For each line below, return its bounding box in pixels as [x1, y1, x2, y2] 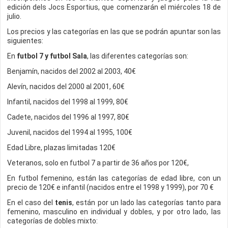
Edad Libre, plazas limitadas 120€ [7, 144, 116, 152]
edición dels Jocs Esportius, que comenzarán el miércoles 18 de [7, 3, 221, 11]
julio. [7, 12, 21, 20]
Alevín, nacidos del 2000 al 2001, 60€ [7, 82, 125, 91]
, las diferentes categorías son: [87, 52, 188, 60]
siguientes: [7, 37, 43, 45]
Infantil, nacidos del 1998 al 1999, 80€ [7, 98, 128, 106]
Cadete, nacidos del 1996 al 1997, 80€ [7, 113, 129, 121]
